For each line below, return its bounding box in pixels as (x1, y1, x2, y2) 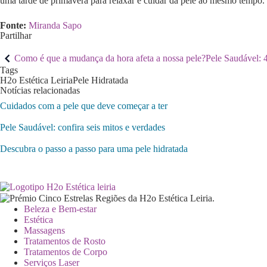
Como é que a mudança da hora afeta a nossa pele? (14, 52, 206, 63)
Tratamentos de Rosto (24, 236, 105, 247)
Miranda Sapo (29, 20, 82, 30)
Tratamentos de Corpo (24, 247, 107, 257)
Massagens (24, 225, 65, 236)
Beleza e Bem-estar (24, 204, 97, 215)
